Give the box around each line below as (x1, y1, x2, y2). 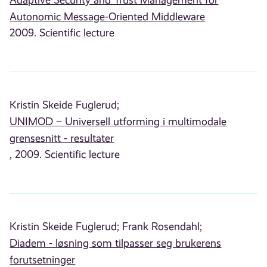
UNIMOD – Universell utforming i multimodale (10, 116, 227, 128)
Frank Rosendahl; (122, 221, 203, 233)
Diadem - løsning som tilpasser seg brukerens (10, 237, 222, 250)
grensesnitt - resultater (10, 132, 114, 145)
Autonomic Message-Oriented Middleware (10, 11, 206, 23)
